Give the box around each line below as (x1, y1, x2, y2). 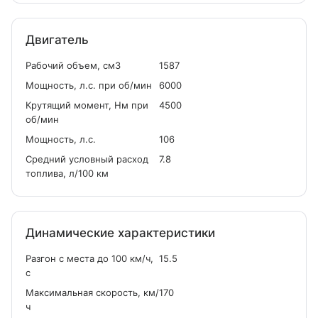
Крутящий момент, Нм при (26, 99, 148, 111)
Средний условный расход (26, 153, 148, 165)
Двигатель (26, 33, 89, 47)
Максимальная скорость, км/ (26, 287, 159, 298)
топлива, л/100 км (26, 168, 109, 179)
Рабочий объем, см (26, 60, 115, 71)
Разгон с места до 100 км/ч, (26, 253, 153, 264)
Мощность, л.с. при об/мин (26, 79, 152, 91)
